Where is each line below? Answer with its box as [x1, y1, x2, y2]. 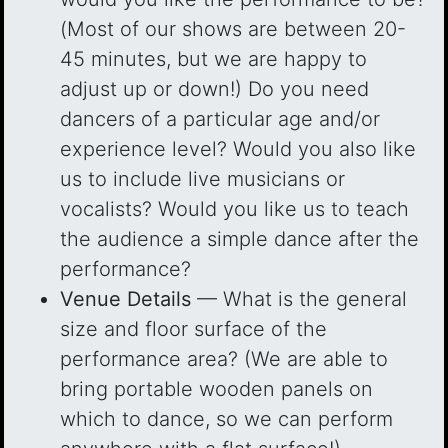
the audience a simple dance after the [60, 227, 419, 251]
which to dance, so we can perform [60, 407, 393, 431]
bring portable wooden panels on [60, 377, 373, 401]
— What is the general [191, 287, 407, 311]
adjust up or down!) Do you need [60, 77, 369, 101]
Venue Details [60, 287, 191, 311]
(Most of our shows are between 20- [60, 17, 406, 41]
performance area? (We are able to [60, 347, 388, 371]
